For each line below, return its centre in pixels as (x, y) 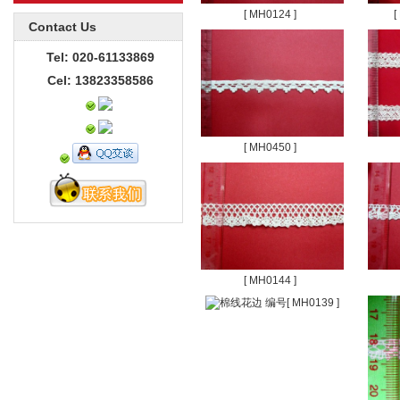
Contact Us (55, 27)
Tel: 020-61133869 (100, 57)
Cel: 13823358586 (100, 80)
